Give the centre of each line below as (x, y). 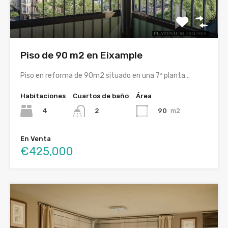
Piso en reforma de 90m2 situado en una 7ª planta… (105, 76)
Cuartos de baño (101, 96)
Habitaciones (43, 96)
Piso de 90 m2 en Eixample (81, 55)
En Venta (36, 139)
